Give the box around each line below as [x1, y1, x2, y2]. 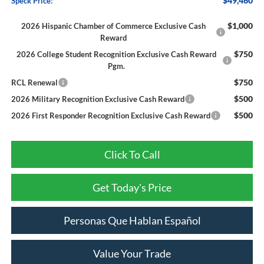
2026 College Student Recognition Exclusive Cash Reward [16, 49, 217, 59]
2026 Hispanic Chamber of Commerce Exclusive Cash [21, 21, 206, 31]
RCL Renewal [11, 77, 58, 87]
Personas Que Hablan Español [63, 213, 201, 227]
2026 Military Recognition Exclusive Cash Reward [11, 94, 184, 104]
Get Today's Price [93, 180, 171, 194]
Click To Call [104, 147, 160, 161]
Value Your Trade [93, 246, 171, 260]
